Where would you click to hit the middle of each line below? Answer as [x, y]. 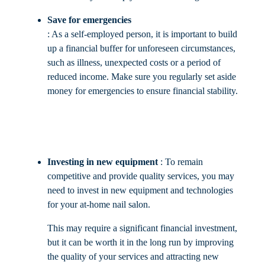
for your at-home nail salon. [99, 205]
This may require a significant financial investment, [142, 228]
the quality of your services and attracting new [133, 257]
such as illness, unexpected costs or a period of [134, 63]
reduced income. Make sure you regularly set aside [142, 77]
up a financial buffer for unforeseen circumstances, [141, 49]
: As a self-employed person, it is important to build [142, 34]
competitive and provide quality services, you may [141, 176]
